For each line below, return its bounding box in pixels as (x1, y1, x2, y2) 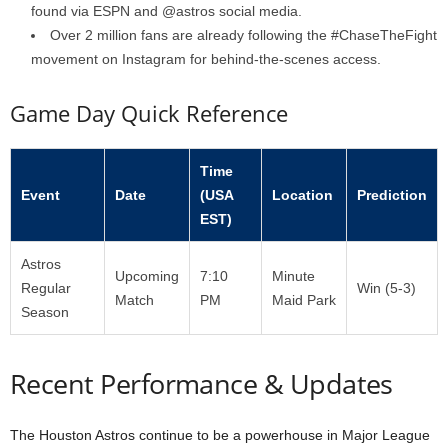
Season (21, 304, 69, 320)
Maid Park (272, 292, 336, 308)
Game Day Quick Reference (10, 98, 288, 128)
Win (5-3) (357, 280, 416, 296)
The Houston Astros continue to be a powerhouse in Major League (10, 427, 430, 443)
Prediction (357, 187, 427, 203)
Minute (272, 268, 315, 284)
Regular (21, 280, 71, 296)
